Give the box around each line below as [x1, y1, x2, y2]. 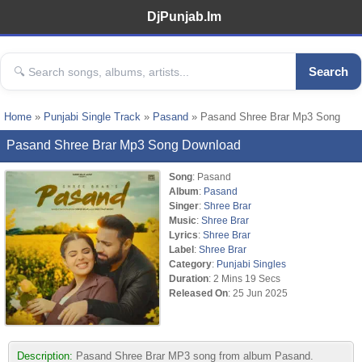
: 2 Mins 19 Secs [208, 273, 280, 284]
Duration [169, 273, 208, 284]
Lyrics [169, 229, 198, 240]
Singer [169, 200, 199, 211]
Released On [169, 288, 228, 298]
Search [309, 65, 348, 78]
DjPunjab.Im [147, 10, 221, 23]
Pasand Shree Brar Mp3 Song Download [6, 138, 241, 152]
